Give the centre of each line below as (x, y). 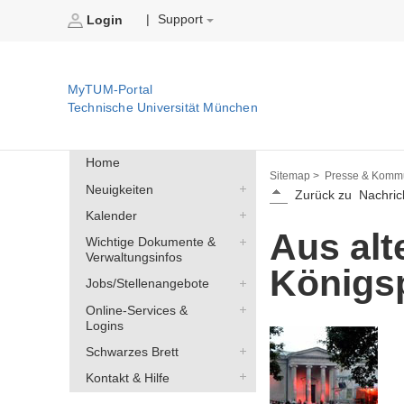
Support (181, 20)
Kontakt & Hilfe (127, 379)
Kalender (111, 216)
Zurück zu (323, 196)
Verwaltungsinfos (133, 258)
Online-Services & (136, 310)
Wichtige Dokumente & (150, 243)
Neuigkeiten (119, 189)
